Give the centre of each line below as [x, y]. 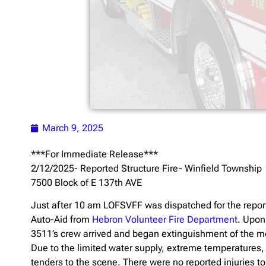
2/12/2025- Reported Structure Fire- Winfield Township [146, 168]
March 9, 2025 [73, 128]
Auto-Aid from [61, 220]
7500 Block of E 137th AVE [86, 182]
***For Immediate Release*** [94, 154]
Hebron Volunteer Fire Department [165, 220]
